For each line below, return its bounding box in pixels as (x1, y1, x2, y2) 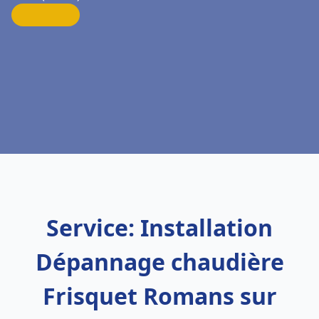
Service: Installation (46, 212, 273, 243)
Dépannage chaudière (35, 246, 284, 277)
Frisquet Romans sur (42, 281, 277, 311)
